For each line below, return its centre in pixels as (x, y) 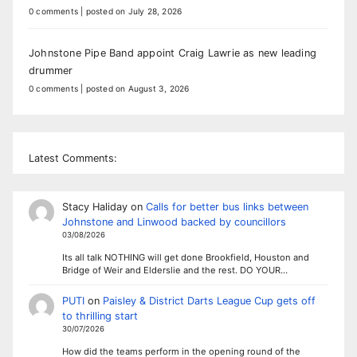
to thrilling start (100, 316)
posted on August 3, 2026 (137, 88)
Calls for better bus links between (227, 207)
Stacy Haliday (94, 207)
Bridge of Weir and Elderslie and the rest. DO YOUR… (175, 270)
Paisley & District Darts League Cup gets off (209, 300)
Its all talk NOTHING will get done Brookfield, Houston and (185, 257)
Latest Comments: (73, 159)
